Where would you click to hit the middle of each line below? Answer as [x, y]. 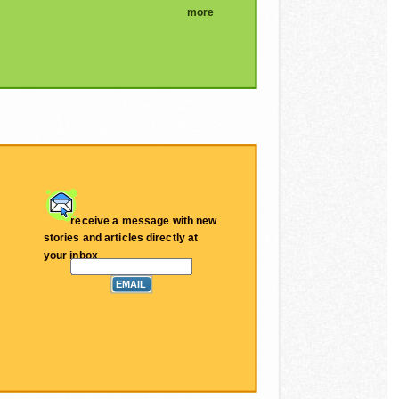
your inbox [70, 255]
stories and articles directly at [120, 238]
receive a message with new [144, 220]
